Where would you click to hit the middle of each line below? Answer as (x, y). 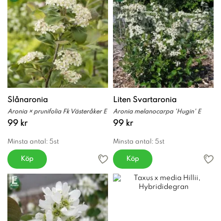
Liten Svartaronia (145, 100)
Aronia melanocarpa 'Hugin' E (157, 112)
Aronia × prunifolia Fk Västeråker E (57, 112)
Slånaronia (28, 100)
